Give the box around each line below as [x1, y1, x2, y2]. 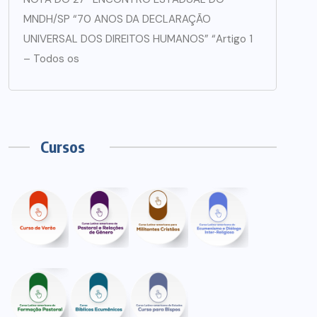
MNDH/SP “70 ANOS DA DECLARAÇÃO [23, 12, 211, 27]
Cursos [40, 137, 85, 157]
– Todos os [23, 52, 79, 67]
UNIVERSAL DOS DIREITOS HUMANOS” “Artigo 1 [23, 32, 253, 47]
